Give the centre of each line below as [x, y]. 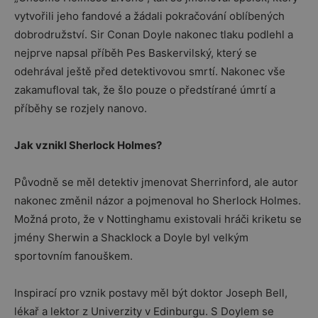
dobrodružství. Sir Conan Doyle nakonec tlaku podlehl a [154, 34]
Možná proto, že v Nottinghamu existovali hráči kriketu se [158, 219]
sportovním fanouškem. [73, 256]
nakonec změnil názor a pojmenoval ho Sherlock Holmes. [158, 201]
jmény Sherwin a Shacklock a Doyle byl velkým [131, 237]
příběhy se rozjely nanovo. [81, 108]
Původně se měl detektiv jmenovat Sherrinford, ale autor [156, 182]
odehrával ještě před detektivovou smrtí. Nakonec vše [150, 71]
